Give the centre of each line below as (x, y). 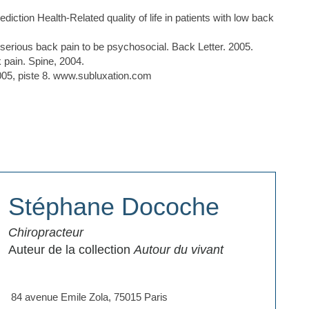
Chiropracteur (46, 232)
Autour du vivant (178, 249)
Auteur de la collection (71, 249)
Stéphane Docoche (113, 206)
